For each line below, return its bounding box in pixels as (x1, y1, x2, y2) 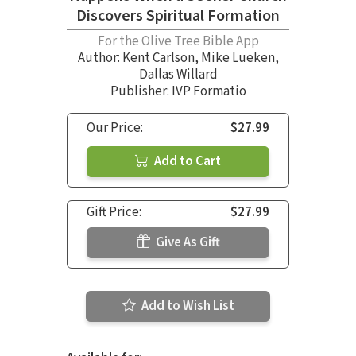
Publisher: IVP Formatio (110, 81, 246, 101)
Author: (77, 48, 122, 68)
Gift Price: (87, 202, 141, 222)
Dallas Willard (138, 64, 218, 84)
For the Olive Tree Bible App (97, 31, 259, 51)
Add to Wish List (138, 296, 234, 315)
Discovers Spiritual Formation (76, 4, 280, 27)
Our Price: (87, 118, 143, 137)
